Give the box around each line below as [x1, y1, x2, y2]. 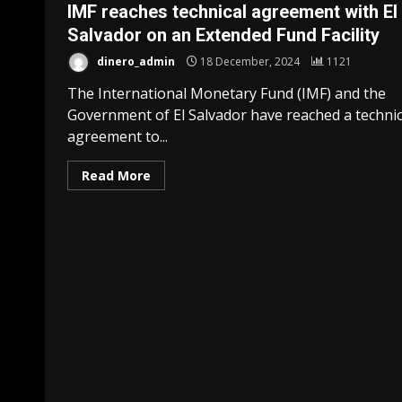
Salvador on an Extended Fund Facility [67, 24, 380, 46]
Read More [82, 167, 151, 184]
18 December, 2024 [197, 53, 302, 69]
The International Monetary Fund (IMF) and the [67, 83, 386, 103]
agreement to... [67, 127, 168, 146]
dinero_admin [94, 53, 175, 69]
